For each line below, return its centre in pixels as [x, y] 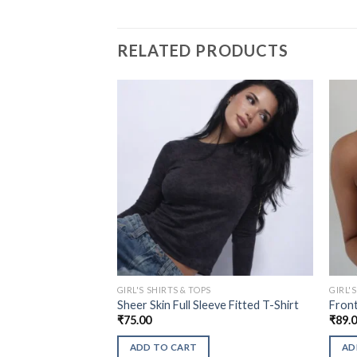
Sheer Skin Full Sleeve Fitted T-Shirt [208, 305]
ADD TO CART [163, 347]
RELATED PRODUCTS [203, 50]
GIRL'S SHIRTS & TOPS [164, 289]
